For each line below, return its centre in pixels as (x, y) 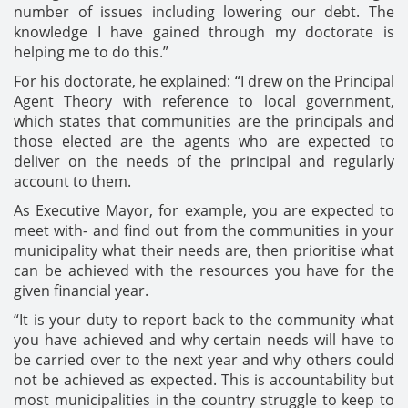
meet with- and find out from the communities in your (204, 230)
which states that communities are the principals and (204, 121)
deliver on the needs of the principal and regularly (204, 161)
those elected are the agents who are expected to (204, 141)
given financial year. (81, 291)
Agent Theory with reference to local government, (204, 101)
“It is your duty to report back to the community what (204, 320)
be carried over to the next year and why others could (204, 360)
